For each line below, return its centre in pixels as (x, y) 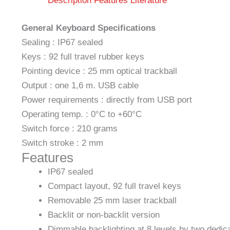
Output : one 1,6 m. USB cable (80, 85)
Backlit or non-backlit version (104, 215)
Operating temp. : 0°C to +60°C (82, 114)
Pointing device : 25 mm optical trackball (99, 71)
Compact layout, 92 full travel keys (114, 186)
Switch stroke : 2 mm (62, 143)
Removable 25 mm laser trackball (112, 200)
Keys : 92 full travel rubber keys (83, 56)
